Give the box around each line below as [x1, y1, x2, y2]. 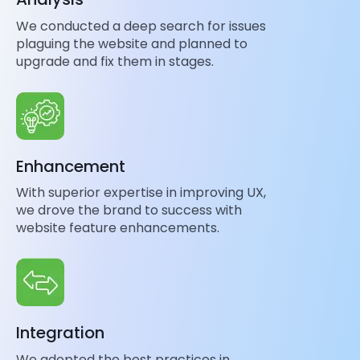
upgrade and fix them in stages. [16, 51, 214, 71]
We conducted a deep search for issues [16, 16, 266, 35]
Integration [16, 321, 104, 345]
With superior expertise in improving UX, [16, 183, 266, 202]
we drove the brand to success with [16, 201, 242, 220]
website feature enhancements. [16, 219, 219, 238]
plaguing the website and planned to [16, 34, 247, 53]
